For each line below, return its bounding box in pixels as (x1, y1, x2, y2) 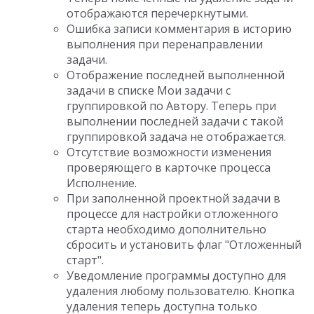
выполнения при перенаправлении (67, 36, 263, 52)
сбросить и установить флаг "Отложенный (67, 237, 301, 252)
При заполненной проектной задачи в (67, 191, 280, 206)
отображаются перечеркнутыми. (67, 6, 248, 21)
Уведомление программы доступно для (67, 268, 286, 283)
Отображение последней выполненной (67, 67, 285, 83)
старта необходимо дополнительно (67, 221, 266, 237)
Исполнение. (67, 175, 137, 191)
